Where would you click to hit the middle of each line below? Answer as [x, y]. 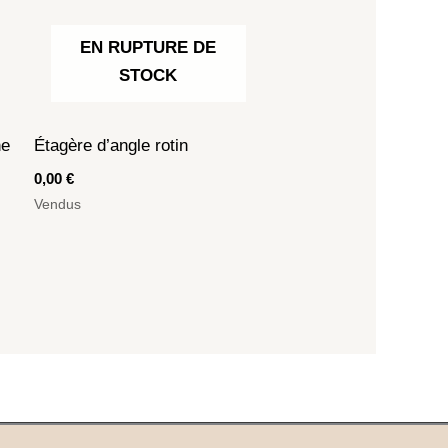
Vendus [58, 204]
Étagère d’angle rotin [111, 146]
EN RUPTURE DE [148, 47]
